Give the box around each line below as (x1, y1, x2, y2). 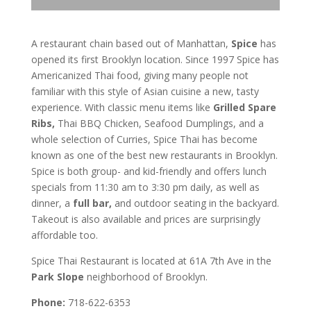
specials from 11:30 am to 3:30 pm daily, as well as (31, 180, 260, 194)
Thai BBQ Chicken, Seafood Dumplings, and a (54, 117, 264, 131)
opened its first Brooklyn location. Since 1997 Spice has (31, 53, 279, 67)
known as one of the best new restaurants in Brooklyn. (31, 149, 278, 162)
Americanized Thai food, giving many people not (31, 69, 249, 83)
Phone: (31, 296, 65, 310)
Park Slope (31, 270, 84, 284)
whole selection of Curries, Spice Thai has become (31, 133, 258, 146)
